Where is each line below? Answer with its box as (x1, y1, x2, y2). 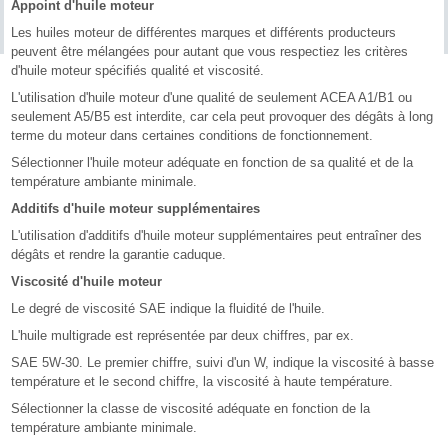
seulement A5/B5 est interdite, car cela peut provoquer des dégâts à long (11, 108, 434, 124)
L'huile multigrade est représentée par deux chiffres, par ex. (11, 327, 355, 343)
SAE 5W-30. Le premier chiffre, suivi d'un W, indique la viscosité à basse (11, 354, 435, 370)
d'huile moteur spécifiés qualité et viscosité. (11, 62, 265, 78)
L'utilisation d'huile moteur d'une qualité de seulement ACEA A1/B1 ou (11, 89, 413, 105)
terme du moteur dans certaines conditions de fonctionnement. (11, 127, 374, 143)
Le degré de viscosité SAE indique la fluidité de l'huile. (11, 300, 326, 316)
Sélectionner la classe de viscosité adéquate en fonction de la (11, 400, 371, 416)
